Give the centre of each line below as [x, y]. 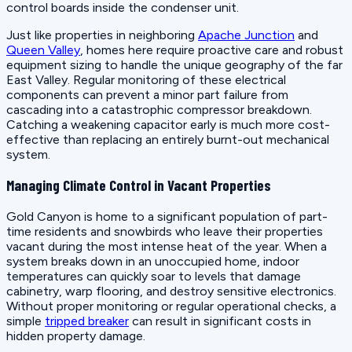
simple [26, 321]
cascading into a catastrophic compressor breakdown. [159, 109]
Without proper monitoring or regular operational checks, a [171, 306]
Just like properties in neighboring [102, 35]
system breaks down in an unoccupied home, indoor [153, 261]
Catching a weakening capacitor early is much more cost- [168, 124]
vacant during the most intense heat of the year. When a [167, 246]
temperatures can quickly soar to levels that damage [154, 276]
